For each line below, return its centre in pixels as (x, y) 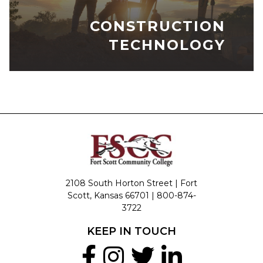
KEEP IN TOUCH (131, 231)
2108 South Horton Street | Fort (131, 183)
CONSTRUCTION (158, 26)
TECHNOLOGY (167, 45)
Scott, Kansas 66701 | (112, 195)
